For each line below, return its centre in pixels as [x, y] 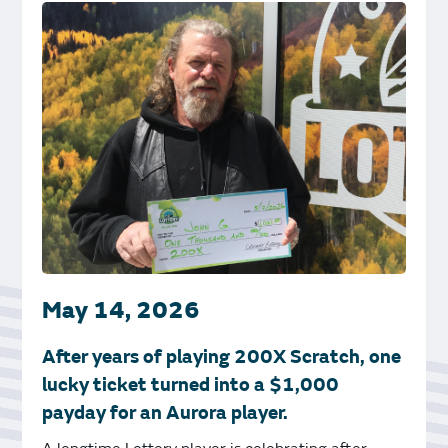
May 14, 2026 [121, 311]
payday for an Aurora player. [165, 413]
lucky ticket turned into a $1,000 [191, 385]
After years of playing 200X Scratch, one [222, 357]
